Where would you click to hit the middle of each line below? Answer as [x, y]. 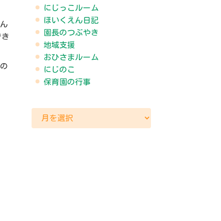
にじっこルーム [71, 8]
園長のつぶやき [71, 33]
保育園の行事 [67, 82]
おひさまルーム [71, 57]
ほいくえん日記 [71, 20]
